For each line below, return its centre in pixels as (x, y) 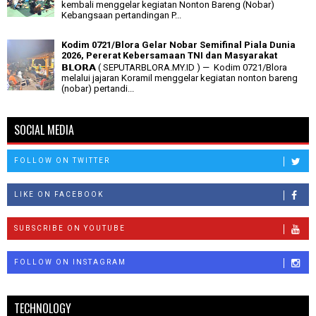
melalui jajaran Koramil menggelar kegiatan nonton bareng (180, 78)
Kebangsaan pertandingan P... (121, 16)
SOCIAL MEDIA (44, 129)
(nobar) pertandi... (98, 89)
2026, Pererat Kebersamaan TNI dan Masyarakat (169, 55)
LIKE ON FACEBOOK (59, 194)
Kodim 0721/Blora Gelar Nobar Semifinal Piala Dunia (178, 44)
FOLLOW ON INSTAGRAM (70, 262)
